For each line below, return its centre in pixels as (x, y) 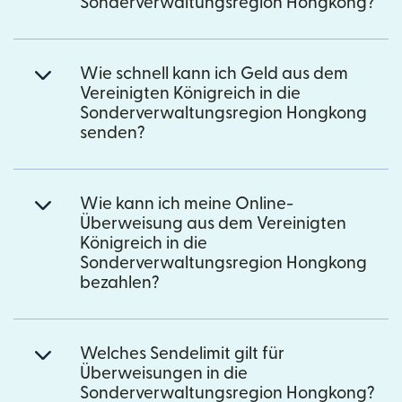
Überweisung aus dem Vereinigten (213, 223)
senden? (113, 133)
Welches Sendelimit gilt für (182, 354)
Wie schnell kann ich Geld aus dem (214, 74)
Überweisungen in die (164, 373)
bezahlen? (120, 283)
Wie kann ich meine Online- (187, 204)
